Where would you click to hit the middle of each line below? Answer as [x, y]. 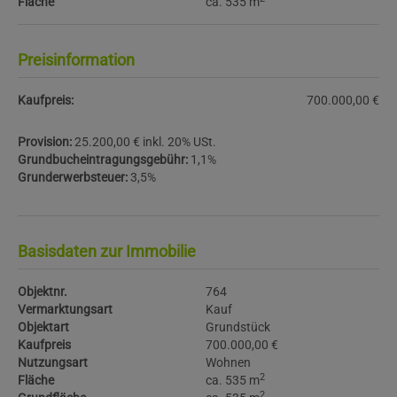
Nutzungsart [53, 362]
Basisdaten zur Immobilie [107, 251]
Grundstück [238, 327]
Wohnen [229, 362]
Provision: [45, 142]
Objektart [43, 327]
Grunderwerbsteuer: [73, 177]
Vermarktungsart [65, 309]
